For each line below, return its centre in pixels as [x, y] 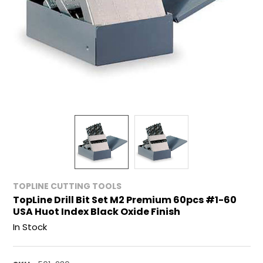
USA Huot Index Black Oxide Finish [96, 212]
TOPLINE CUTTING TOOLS [67, 186]
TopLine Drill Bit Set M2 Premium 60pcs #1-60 [124, 200]
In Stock [30, 227]
